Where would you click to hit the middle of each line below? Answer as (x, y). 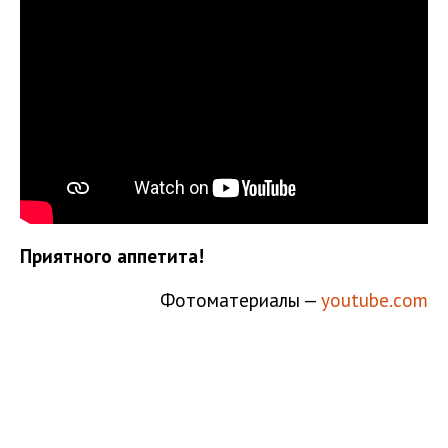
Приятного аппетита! (112, 255)
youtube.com (374, 299)
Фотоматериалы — (240, 299)
